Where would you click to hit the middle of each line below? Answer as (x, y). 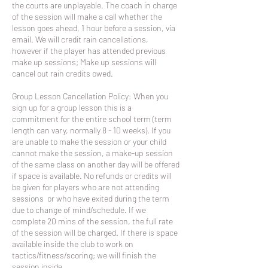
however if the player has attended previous (89, 51)
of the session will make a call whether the (87, 16)
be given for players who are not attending (86, 187)
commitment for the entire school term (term (92, 119)
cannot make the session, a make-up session (92, 153)
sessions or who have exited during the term (91, 198)
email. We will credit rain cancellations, (80, 39)
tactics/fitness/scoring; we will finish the (84, 255)
